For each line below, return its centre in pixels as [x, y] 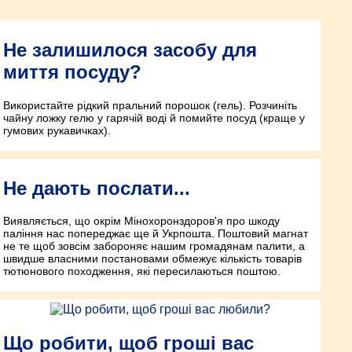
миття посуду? [72, 71]
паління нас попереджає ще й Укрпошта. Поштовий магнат [156, 234]
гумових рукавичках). [57, 130]
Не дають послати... [97, 188]
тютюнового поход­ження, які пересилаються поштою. [142, 271]
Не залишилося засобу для [130, 49]
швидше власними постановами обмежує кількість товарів [152, 259]
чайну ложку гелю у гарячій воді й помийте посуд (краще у [154, 117]
